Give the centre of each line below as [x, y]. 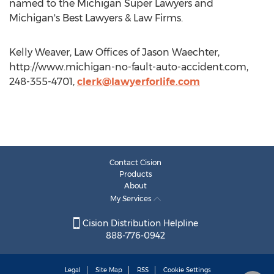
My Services [132, 198]
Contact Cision [135, 162]
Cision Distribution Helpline [139, 224]
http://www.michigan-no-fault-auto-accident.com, [129, 67]
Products [135, 174]
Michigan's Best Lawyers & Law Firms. [96, 18]
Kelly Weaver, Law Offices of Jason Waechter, [114, 52]
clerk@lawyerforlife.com [139, 82]
